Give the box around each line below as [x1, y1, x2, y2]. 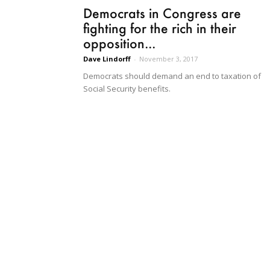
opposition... [83, 34, 155, 51]
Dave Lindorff [83, 54, 131, 63]
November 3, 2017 [139, 54, 198, 63]
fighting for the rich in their [83, 19, 236, 36]
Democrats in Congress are [83, 4, 241, 21]
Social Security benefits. [83, 83, 171, 94]
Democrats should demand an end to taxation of [83, 70, 261, 81]
